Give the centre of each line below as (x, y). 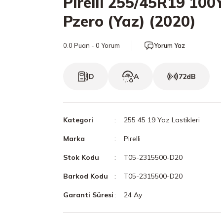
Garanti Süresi (88, 195)
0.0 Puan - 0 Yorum (92, 45)
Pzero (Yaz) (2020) (129, 21)
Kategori (78, 120)
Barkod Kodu (86, 176)
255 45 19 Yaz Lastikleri (162, 120)
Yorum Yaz (169, 45)
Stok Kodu (81, 157)
